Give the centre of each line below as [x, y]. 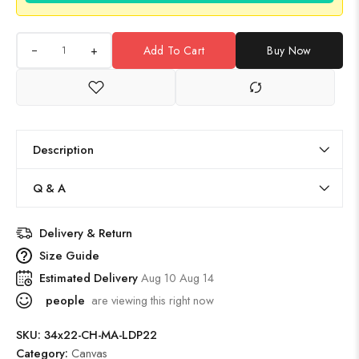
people [64, 300]
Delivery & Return [86, 233]
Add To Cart [174, 50]
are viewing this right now [149, 300]
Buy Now [289, 50]
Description [63, 149]
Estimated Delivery [90, 278]
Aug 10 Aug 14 [177, 278]
